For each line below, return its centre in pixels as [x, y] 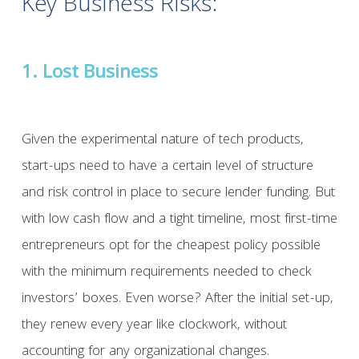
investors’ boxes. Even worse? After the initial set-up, [177, 300]
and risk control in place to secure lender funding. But [178, 194]
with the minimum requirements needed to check [166, 273]
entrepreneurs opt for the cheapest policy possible [171, 247]
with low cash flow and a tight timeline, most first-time [179, 220]
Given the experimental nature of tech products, [162, 141]
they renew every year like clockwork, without [154, 326]
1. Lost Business [89, 75]
